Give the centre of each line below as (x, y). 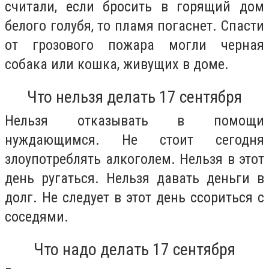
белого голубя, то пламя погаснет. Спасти (134, 26)
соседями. (37, 216)
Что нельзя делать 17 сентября (134, 97)
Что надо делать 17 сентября (134, 249)
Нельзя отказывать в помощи (134, 120)
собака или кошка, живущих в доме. (117, 65)
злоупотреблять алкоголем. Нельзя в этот (134, 159)
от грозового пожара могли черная (134, 45)
